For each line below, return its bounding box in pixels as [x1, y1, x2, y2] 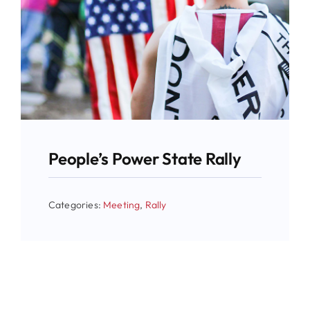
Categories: [48, 198, 104, 211]
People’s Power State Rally [48, 147, 241, 169]
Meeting [103, 198, 140, 211]
